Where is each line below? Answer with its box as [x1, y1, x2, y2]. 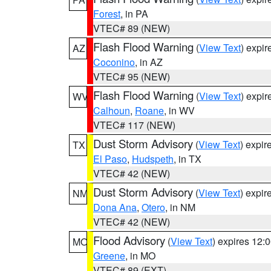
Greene [93, 249, 125, 263]
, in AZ [135, 55, 163, 69]
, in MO [125, 249, 155, 263]
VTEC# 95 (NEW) [93, 70, 170, 83]
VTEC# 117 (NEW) [93, 118, 175, 132]
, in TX [174, 152, 201, 166]
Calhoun [93, 103, 130, 117]
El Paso [93, 152, 127, 166]
